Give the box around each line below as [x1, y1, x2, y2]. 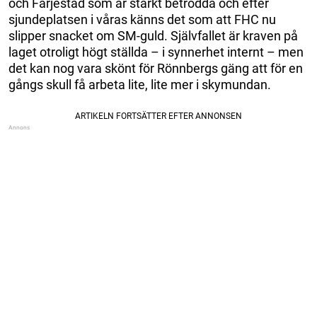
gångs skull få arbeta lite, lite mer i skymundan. [8, 76, 271, 92]
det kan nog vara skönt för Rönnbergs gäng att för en [8, 60, 303, 76]
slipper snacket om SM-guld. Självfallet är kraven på [8, 28, 298, 43]
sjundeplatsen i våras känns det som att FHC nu [8, 11, 276, 27]
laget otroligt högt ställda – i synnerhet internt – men [8, 44, 304, 59]
